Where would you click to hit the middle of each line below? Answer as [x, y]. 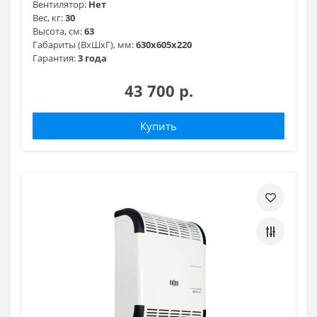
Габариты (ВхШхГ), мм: [83, 44]
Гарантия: [54, 58]
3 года [92, 58]
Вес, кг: [48, 17]
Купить [158, 126]
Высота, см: [57, 31]
